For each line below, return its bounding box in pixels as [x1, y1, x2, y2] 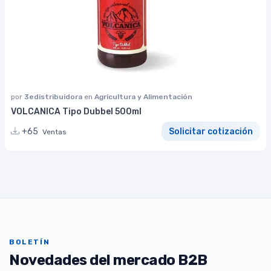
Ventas [42, 127, 67, 136]
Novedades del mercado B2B [9, 251, 207, 269]
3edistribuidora [24, 93, 84, 101]
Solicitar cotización [169, 126, 253, 137]
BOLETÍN [9, 238, 50, 247]
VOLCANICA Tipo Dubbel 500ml [11, 106, 142, 117]
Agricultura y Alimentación [94, 93, 192, 101]
